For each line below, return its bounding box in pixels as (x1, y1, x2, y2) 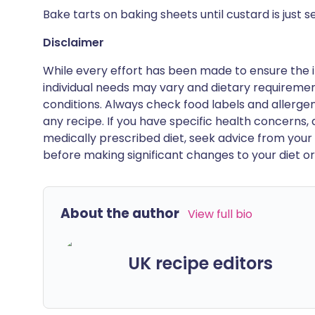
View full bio (188, 206, 252, 222)
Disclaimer (43, 34, 104, 51)
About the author (60, 204, 179, 223)
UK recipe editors (128, 251, 273, 275)
